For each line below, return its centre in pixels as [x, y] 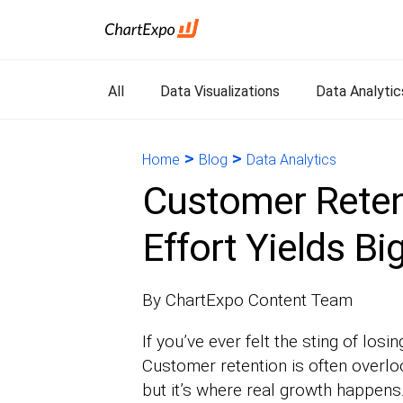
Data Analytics [291, 160]
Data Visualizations [220, 91]
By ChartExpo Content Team [247, 300]
